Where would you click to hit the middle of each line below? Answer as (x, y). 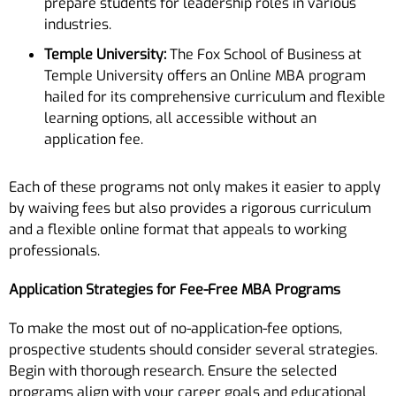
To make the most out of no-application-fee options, (175, 328)
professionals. (54, 250)
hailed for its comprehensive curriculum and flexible (215, 96)
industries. (78, 24)
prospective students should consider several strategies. (193, 349)
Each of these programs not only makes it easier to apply (195, 187)
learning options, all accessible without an (180, 118)
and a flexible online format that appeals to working (178, 229)
